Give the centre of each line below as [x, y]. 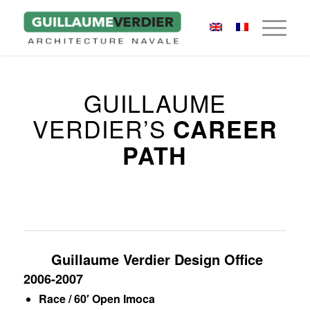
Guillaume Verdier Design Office [155, 259]
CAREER [225, 129]
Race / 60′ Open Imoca [97, 299]
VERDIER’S [102, 128]
